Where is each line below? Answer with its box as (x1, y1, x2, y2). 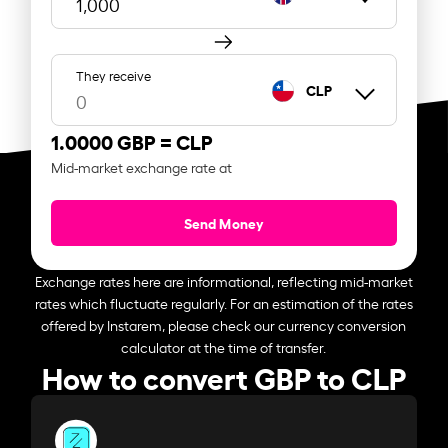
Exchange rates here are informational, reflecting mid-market (34, 270, 413, 290)
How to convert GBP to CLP (41, 354, 406, 397)
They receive (76, 66, 152, 84)
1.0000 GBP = (51, 126, 177, 155)
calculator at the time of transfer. (121, 336, 327, 356)
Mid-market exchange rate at (51, 156, 233, 176)
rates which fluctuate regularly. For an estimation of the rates (34, 292, 413, 312)
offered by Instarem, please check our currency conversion (41, 314, 407, 334)
